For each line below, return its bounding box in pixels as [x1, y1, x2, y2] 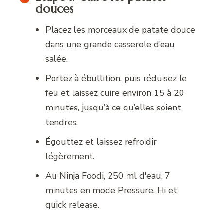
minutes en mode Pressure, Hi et [45, 184, 178, 197]
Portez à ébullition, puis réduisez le [45, 73, 187, 85]
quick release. [45, 199, 100, 211]
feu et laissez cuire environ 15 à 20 [45, 87, 185, 99]
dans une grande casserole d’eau [45, 38, 175, 51]
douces [36, 1, 74, 17]
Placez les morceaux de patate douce [45, 24, 196, 36]
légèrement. [45, 150, 95, 163]
